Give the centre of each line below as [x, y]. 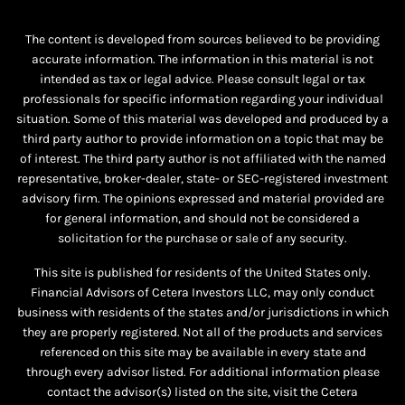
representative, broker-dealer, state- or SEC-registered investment [202, 179]
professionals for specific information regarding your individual [202, 99]
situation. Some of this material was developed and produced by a [202, 119]
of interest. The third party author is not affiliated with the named [202, 159]
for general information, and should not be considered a [202, 219]
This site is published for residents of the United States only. [202, 273]
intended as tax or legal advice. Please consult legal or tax [202, 80]
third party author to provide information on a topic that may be [202, 139]
